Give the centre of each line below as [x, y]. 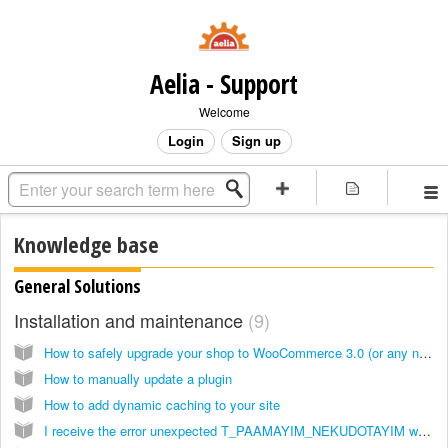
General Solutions [77, 285]
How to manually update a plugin [138, 378]
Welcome [224, 111]
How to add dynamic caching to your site [162, 404]
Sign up [256, 140]
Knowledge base [86, 244]
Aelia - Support [224, 84]
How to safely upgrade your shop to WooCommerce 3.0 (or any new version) [425, 352]
